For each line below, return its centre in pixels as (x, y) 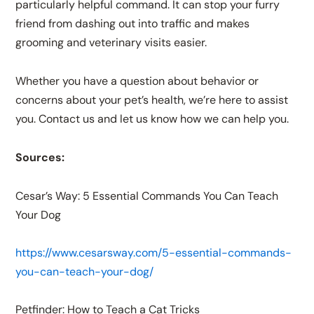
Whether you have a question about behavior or (137, 81)
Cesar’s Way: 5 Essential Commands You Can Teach (147, 196)
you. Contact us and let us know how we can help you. (152, 118)
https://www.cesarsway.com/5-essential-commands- (154, 252)
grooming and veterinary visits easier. (111, 42)
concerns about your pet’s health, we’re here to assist (152, 100)
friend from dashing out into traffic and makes (133, 23)
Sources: (40, 157)
